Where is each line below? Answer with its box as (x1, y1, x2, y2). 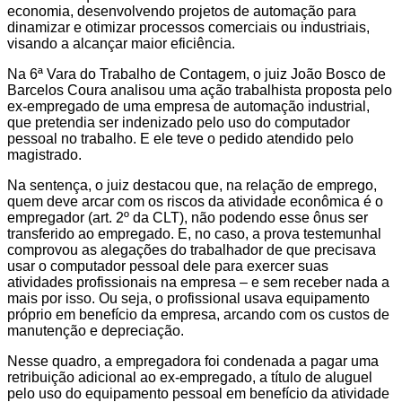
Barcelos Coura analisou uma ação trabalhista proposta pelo (7, 83, 392, 99)
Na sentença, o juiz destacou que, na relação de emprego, (7, 178, 377, 194)
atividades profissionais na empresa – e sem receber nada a (7, 275, 389, 291)
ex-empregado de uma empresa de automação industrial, (7, 99, 370, 115)
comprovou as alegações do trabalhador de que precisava (7, 242, 376, 258)
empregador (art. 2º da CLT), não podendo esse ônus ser (7, 210, 368, 226)
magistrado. (7, 147, 82, 163)
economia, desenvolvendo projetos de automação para (7, 4, 356, 20)
